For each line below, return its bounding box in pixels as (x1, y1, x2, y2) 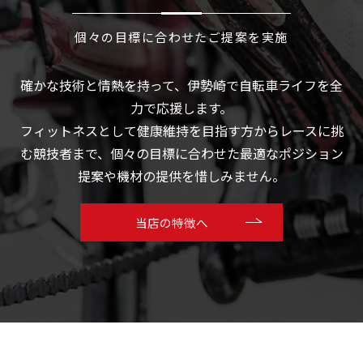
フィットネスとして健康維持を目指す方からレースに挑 (19, 120, 344, 140)
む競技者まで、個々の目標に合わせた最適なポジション (19, 143, 344, 163)
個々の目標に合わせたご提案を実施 (75, 28, 288, 45)
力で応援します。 (130, 97, 233, 117)
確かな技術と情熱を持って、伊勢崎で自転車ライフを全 (20, 75, 343, 95)
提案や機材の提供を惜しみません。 (78, 165, 285, 186)
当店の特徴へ (135, 213, 208, 231)
